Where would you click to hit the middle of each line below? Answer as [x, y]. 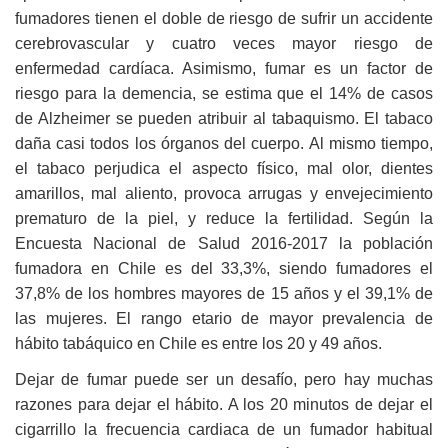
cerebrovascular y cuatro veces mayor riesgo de [224, 43]
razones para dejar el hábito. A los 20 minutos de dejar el [224, 404]
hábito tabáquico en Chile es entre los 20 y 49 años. [198, 343]
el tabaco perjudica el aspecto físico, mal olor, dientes [224, 168]
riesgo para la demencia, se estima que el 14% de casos [224, 93]
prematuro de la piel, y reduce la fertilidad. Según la [224, 218]
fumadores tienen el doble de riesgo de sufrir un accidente [224, 18]
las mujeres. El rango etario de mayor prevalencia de [224, 318]
